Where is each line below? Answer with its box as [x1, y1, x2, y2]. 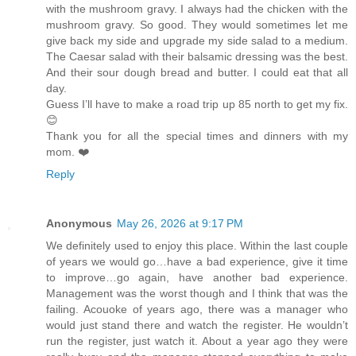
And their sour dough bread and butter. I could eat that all [46, 66, 348, 79]
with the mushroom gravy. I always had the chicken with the [46, 2, 348, 16]
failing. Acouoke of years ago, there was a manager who [46, 303, 348, 316]
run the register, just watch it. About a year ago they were [46, 335, 348, 348]
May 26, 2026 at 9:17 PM [117, 217, 243, 230]
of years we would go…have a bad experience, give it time [46, 255, 348, 269]
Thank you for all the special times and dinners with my [46, 130, 348, 143]
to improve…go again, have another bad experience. [46, 271, 348, 284]
